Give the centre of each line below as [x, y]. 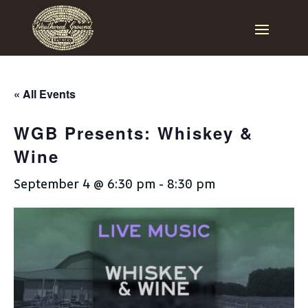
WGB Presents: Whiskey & [133, 133]
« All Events [45, 94]
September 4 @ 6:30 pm [85, 184]
